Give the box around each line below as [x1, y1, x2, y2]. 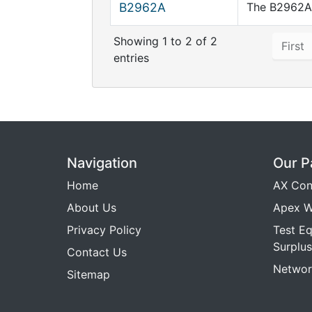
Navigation [67, 155, 137, 171]
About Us [67, 201, 116, 214]
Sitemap [67, 267, 110, 281]
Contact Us [67, 245, 127, 259]
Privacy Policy [67, 223, 141, 237]
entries [114, 51, 149, 65]
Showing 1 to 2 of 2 [114, 34, 217, 48]
